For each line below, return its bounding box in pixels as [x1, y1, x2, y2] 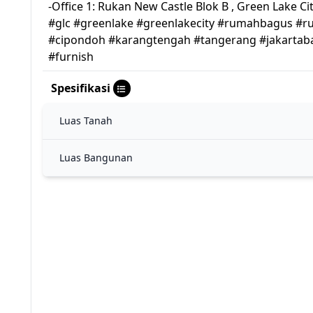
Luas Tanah [59, 114, 112, 127]
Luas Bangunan [59, 151, 133, 164]
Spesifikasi [51, 80, 110, 96]
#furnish [48, 49, 94, 64]
